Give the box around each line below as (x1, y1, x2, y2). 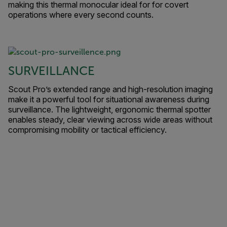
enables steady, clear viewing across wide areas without (8, 114, 212, 125)
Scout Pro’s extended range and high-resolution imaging (8, 84, 213, 94)
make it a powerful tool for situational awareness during (8, 94, 209, 104)
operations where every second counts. (8, 9, 154, 20)
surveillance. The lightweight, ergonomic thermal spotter (8, 104, 211, 115)
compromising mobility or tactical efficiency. (8, 124, 167, 135)
